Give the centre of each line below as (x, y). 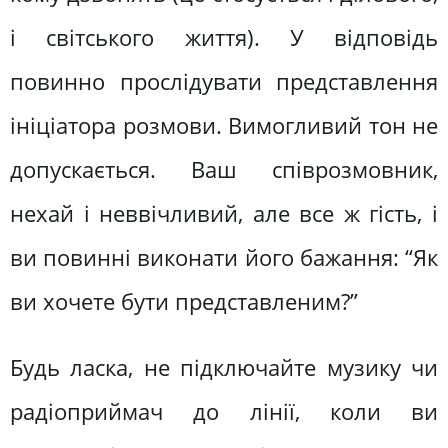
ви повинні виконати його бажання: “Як (224, 258)
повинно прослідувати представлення (224, 82)
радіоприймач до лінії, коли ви (224, 411)
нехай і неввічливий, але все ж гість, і (224, 214)
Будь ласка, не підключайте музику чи (224, 367)
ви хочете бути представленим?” (184, 302)
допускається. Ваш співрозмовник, (224, 170)
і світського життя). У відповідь (224, 38)
